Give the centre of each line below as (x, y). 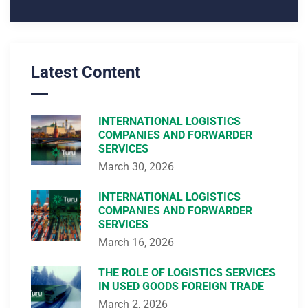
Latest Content (86, 73)
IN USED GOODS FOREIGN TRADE (181, 287)
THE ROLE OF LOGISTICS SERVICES (187, 273)
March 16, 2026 (136, 243)
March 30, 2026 (136, 167)
